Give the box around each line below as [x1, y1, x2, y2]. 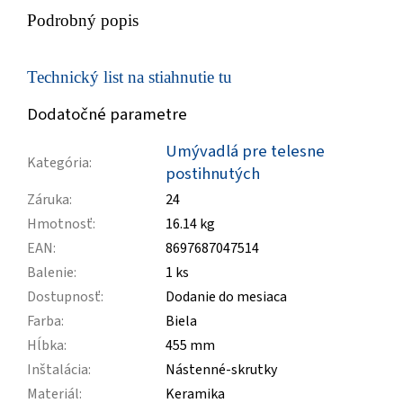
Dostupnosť [27, 286, 101, 307]
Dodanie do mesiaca [166, 286, 287, 307]
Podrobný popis [27, 10, 139, 30]
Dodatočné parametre [27, 102, 187, 126]
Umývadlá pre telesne [166, 139, 325, 163]
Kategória [27, 152, 89, 173]
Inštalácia [27, 359, 88, 380]
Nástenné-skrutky [166, 359, 277, 380]
